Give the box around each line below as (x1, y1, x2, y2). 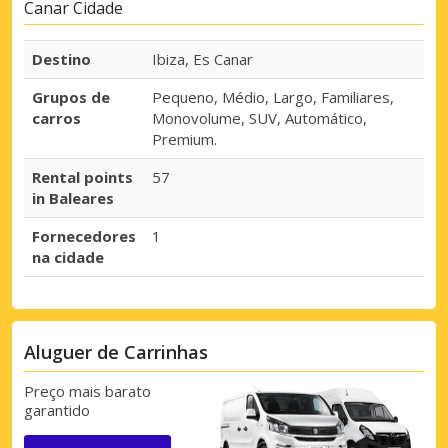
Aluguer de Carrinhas (24, 339, 208, 364)
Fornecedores (32, 226, 136, 247)
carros (32, 108, 81, 129)
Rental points (32, 167, 133, 188)
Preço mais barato (24, 380, 151, 401)
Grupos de (32, 87, 110, 108)
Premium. (152, 129, 217, 150)
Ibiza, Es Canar (152, 49, 253, 70)
